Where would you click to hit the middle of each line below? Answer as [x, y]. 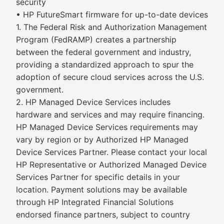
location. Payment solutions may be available [101, 189]
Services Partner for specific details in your [98, 177]
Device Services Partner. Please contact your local [111, 152]
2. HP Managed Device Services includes [93, 102]
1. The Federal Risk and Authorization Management [111, 27]
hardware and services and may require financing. [110, 114]
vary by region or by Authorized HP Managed [102, 139]
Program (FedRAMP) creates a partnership [96, 39]
